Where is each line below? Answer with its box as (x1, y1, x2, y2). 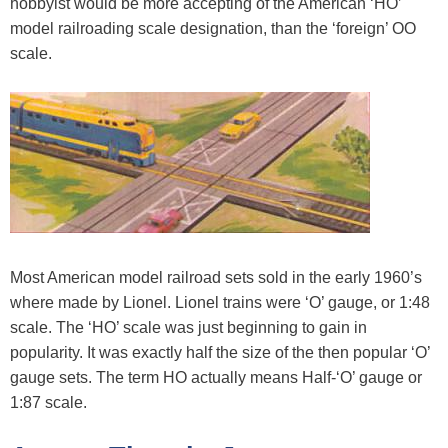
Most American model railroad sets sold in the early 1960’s (10, 269, 422, 287)
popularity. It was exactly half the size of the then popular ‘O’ (10, 344, 430, 362)
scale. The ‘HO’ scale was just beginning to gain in (10, 319, 367, 337)
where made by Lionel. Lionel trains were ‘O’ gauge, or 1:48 (10, 294, 430, 312)
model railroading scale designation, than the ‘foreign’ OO (10, 20, 416, 38)
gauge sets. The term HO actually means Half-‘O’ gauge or (10, 369, 422, 387)
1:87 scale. (10, 394, 87, 412)
